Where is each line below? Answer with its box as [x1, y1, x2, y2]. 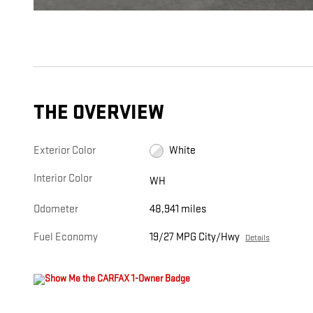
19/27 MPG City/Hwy [150, 231, 240, 245]
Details [245, 232, 270, 244]
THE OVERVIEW [34, 101, 164, 126]
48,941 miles [150, 203, 207, 217]
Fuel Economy [34, 231, 98, 245]
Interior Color [34, 172, 92, 186]
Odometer [34, 203, 78, 217]
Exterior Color [34, 144, 96, 158]
